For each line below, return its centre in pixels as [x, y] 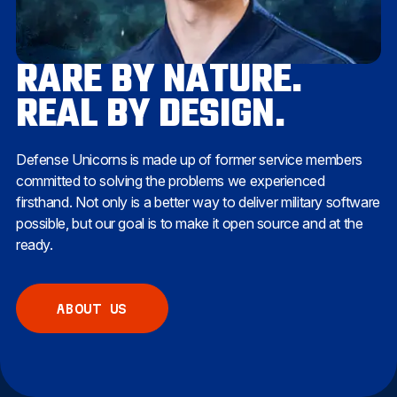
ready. [34, 245]
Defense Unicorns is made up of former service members [189, 160]
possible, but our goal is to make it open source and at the [189, 224]
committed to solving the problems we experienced [170, 181]
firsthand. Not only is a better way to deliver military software [198, 202]
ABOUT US [92, 308]
